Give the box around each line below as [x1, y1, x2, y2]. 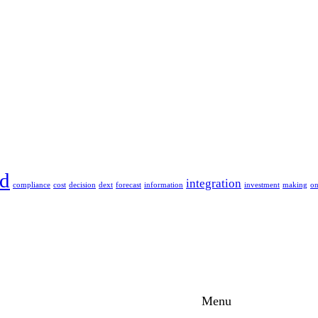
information [144, 180, 183, 189]
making [283, 180, 307, 189]
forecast [116, 180, 141, 189]
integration [186, 176, 241, 190]
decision [69, 180, 96, 189]
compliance [13, 180, 50, 189]
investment [244, 180, 280, 189]
